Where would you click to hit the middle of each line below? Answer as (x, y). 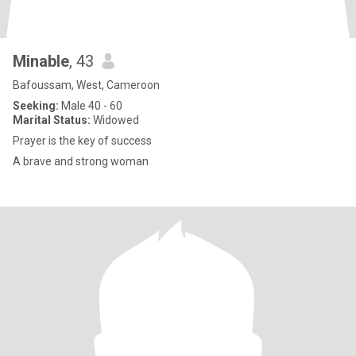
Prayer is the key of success (82, 141)
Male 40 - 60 (91, 106)
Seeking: (36, 106)
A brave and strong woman (81, 161)
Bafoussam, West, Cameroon (86, 85)
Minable (41, 61)
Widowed (115, 120)
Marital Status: (52, 120)
